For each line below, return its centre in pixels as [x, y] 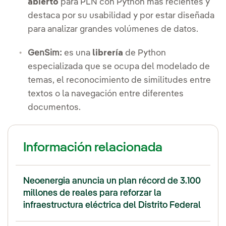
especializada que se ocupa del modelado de [119, 67]
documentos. [54, 107]
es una [77, 53]
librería [108, 53]
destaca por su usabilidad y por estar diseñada [121, 16]
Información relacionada [93, 148]
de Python [145, 53]
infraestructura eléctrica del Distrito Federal [112, 205]
